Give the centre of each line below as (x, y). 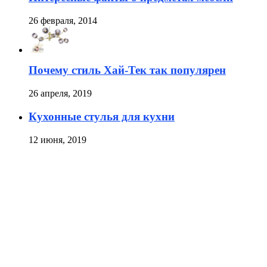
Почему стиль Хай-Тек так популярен (127, 70)
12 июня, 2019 (58, 139)
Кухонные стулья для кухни (102, 116)
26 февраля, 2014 (63, 20)
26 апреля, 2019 (60, 94)
